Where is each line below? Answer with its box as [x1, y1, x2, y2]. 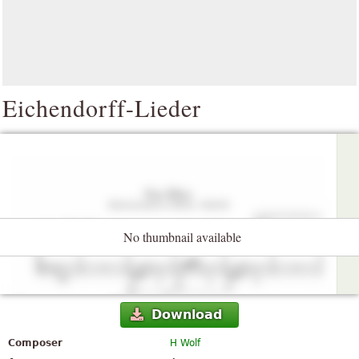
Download [151, 307, 222, 323]
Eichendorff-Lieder [2, 91, 201, 123]
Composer [8, 337, 63, 349]
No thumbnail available [123, 228, 241, 245]
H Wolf [170, 337, 201, 349]
